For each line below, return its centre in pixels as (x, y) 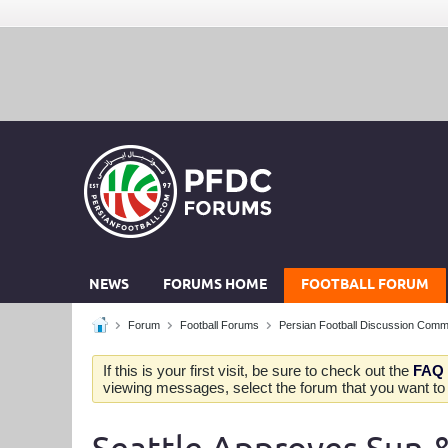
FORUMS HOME (215, 285)
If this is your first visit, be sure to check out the (258, 370)
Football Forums (219, 325)
